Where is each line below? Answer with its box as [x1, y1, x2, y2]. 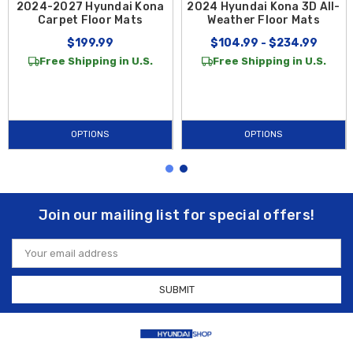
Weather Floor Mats [207, 13, 320, 28]
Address [12, 252, 53, 265]
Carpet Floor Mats [37, 13, 143, 28]
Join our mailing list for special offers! [38, 206, 315, 225]
